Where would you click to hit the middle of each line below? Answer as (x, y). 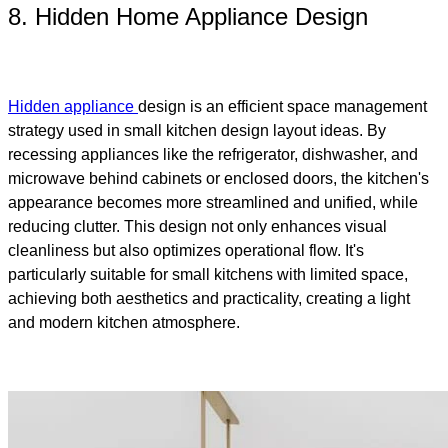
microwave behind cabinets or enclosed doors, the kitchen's (218, 178)
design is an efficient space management (282, 106)
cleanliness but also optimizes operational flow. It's (186, 250)
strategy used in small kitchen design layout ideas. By (197, 130)
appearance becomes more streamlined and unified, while (213, 202)
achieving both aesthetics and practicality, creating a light (209, 298)
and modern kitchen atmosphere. (124, 322)
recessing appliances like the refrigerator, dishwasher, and (213, 154)
